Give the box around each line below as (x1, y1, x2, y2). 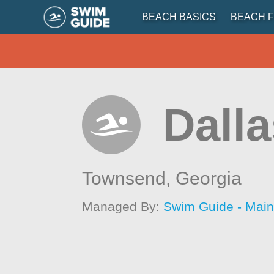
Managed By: (82, 199, 164, 213)
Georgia (176, 168, 242, 188)
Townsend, (82, 168, 176, 188)
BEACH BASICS (141, 12, 216, 22)
